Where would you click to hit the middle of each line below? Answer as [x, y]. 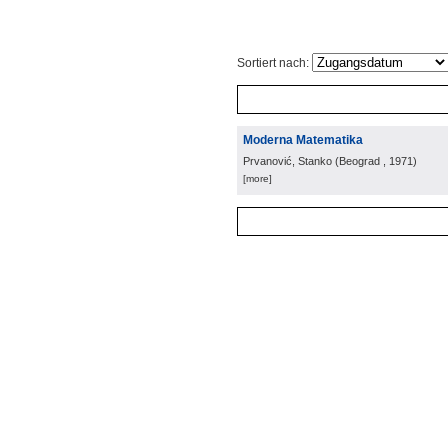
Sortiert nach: [274, 63]
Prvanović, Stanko [287, 161]
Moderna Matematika [303, 140]
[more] [257, 178]
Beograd [359, 161]
